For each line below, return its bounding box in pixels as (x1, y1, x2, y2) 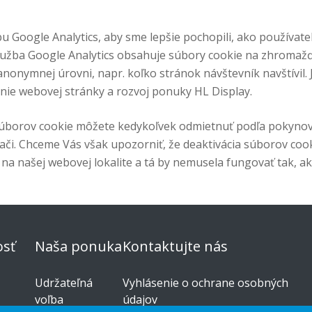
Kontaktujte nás (123, 237, 228, 256)
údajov (123, 292, 158, 308)
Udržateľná (35, 275, 93, 291)
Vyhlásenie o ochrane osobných (123, 275, 289, 291)
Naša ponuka (35, 237, 123, 256)
